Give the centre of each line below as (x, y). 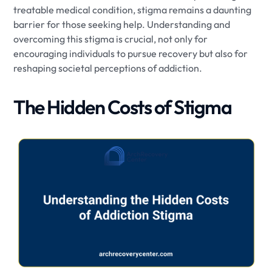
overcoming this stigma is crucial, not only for (111, 39)
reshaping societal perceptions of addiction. (108, 68)
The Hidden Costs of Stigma (123, 107)
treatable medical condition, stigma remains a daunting (133, 10)
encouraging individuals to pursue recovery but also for (131, 53)
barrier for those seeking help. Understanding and (122, 24)
